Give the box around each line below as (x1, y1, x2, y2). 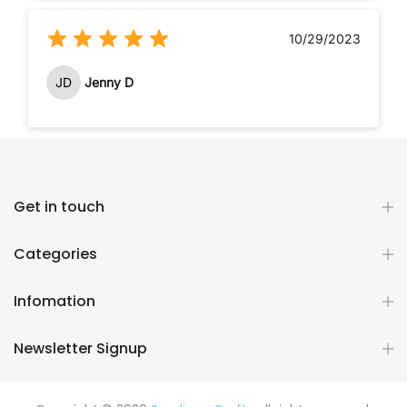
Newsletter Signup (14, 337, 147, 359)
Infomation (14, 290, 95, 312)
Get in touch (14, 195, 104, 217)
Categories (14, 243, 97, 264)
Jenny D (84, 74, 134, 91)
